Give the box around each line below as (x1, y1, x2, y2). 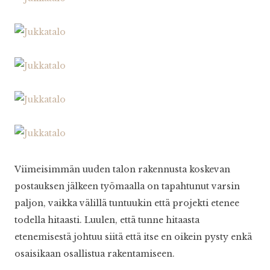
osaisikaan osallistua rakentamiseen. (14, 248, 175, 260)
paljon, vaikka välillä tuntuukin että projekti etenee (14, 198, 239, 209)
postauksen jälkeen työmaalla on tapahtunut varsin (14, 181, 240, 192)
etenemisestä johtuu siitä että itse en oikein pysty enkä (14, 231, 252, 243)
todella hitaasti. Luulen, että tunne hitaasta (14, 215, 199, 226)
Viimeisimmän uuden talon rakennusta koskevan (14, 164, 230, 175)
